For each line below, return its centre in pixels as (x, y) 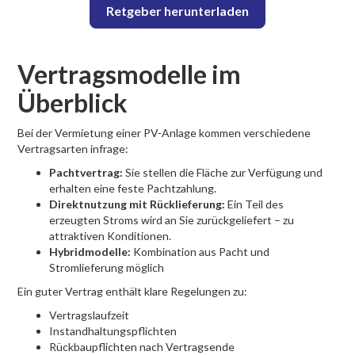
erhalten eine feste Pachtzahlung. (133, 188)
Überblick (73, 103)
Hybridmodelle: (90, 252)
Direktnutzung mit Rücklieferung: (137, 204)
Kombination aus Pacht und (200, 252)
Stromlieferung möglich (107, 267)
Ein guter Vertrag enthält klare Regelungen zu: (133, 291)
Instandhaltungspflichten (113, 331)
